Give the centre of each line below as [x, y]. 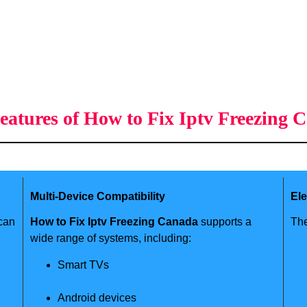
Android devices [97, 297]
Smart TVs [83, 265]
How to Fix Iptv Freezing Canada [114, 222]
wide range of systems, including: [110, 238]
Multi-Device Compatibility [97, 197]
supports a [224, 222]
